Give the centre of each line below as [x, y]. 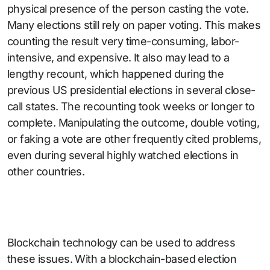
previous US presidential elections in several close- [131, 90]
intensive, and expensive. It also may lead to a [118, 58]
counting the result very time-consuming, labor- [123, 42]
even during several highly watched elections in [123, 155]
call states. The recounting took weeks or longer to [131, 107]
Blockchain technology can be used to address [121, 243]
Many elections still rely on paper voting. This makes [134, 25]
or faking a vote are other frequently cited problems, [134, 139]
